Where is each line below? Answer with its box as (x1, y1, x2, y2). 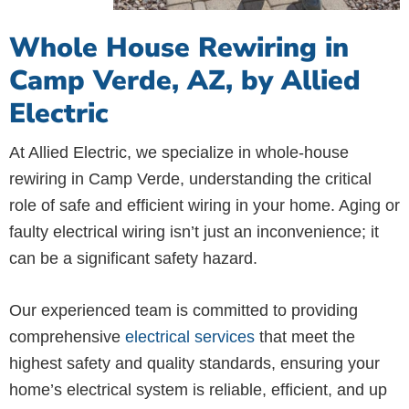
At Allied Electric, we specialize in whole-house (9, 142, 349, 162)
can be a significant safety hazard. (9, 248, 257, 267)
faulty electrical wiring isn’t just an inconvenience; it (9, 222, 379, 241)
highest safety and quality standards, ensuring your (9, 353, 380, 372)
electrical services (125, 327, 255, 346)
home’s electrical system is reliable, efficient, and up (9, 380, 387, 399)
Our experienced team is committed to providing (9, 300, 358, 320)
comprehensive (9, 327, 125, 346)
